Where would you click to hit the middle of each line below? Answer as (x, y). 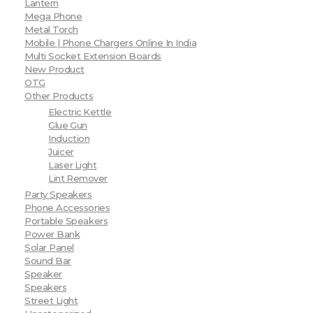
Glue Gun (68, 125)
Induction (69, 138)
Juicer (61, 152)
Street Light (51, 300)
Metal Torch (51, 30)
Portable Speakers (66, 220)
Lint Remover (78, 178)
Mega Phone (53, 16)
